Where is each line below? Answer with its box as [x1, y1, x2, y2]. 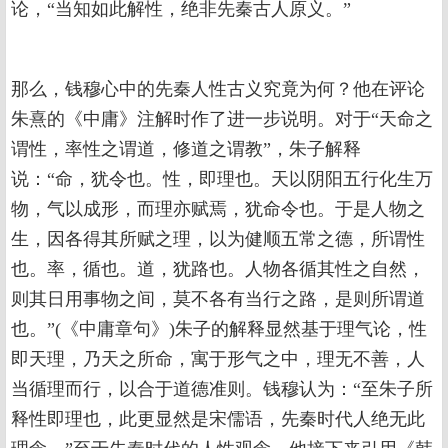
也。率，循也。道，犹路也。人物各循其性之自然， [11, 259, 425, 279]
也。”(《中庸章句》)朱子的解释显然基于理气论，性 [11, 319, 427, 339]
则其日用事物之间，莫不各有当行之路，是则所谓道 [11, 289, 425, 309]
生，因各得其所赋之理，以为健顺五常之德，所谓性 [11, 229, 425, 249]
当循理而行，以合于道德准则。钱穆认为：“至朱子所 [11, 379, 433, 399]
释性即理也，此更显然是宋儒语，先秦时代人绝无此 [11, 409, 425, 429]
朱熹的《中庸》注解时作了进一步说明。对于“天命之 [11, 109, 433, 129]
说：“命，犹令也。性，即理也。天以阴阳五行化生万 [11, 169, 433, 189]
